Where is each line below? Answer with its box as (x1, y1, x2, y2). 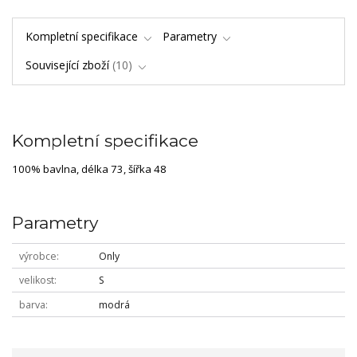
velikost (18, 273, 54, 288)
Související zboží (25, 57, 109, 73)
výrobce (18, 249, 57, 263)
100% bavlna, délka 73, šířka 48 (12, 162, 167, 177)
